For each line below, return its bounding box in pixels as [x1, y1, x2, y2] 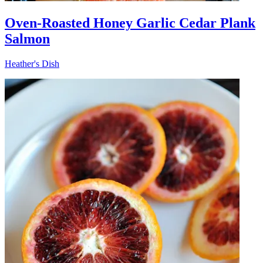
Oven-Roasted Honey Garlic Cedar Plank [5, 15, 255, 31]
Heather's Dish [5, 58, 59, 69]
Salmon [5, 31, 50, 46]
